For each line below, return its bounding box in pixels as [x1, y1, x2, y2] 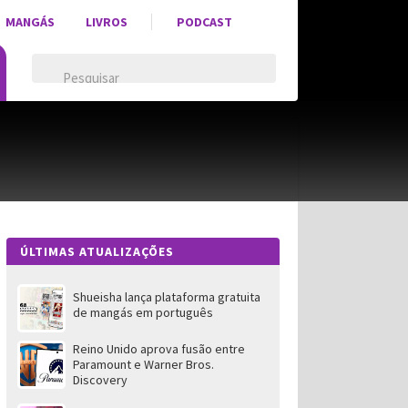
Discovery [72, 372, 127, 388]
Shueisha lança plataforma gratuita [72, 289, 260, 305]
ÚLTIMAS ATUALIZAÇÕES [19, 243, 174, 260]
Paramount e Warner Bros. [72, 356, 214, 372]
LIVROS [85, 14, 127, 30]
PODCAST [176, 14, 232, 30]
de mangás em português [72, 304, 213, 321]
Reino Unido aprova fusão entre [72, 341, 245, 357]
